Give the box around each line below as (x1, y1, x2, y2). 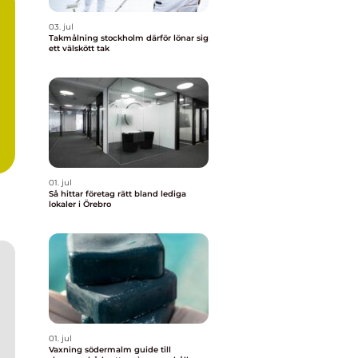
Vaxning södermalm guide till (49, 344, 134, 355)
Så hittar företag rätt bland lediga (49, 189, 186, 199)
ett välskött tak (49, 43, 109, 54)
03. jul (49, 22, 74, 32)
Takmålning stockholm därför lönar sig (49, 33, 146, 43)
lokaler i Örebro (49, 199, 111, 209)
